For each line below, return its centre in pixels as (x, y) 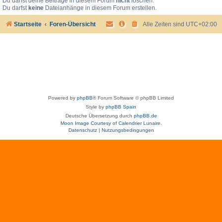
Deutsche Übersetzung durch (99, 116)
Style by (96, 107)
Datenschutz (83, 130)
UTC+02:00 (201, 25)
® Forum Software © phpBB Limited (133, 98)
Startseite (28, 25)
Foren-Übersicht (73, 25)
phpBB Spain (121, 107)
